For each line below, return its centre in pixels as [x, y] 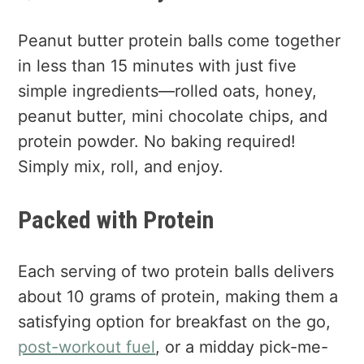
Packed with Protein [116, 220]
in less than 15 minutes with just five [158, 66]
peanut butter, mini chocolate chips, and [173, 117]
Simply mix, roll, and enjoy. [121, 167]
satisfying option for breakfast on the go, [175, 322]
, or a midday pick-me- [242, 347]
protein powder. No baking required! [157, 142]
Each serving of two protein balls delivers [176, 272]
